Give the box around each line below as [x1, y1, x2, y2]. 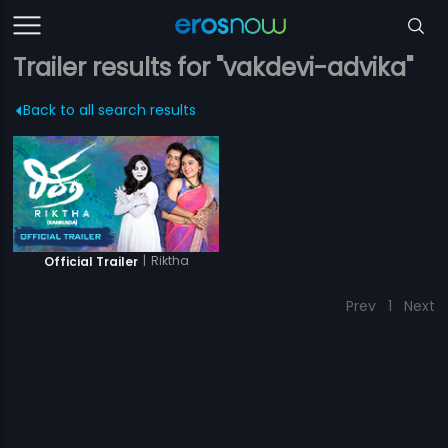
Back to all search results [23, 100, 197, 120]
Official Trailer [43, 252, 138, 270]
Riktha [150, 252, 189, 270]
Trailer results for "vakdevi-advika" [13, 51, 414, 84]
